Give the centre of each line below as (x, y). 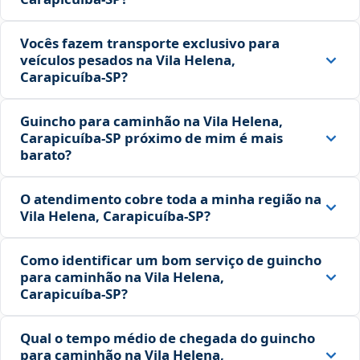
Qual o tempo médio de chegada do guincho (168, 338)
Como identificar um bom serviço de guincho (171, 260)
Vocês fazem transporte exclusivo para (150, 43)
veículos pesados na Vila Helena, (128, 60)
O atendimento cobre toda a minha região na (171, 199)
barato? (46, 155)
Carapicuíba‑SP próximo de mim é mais (151, 138)
